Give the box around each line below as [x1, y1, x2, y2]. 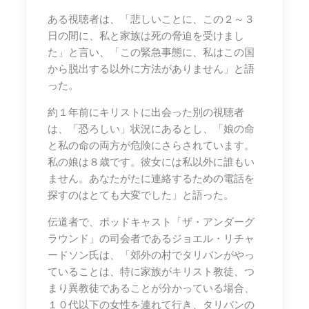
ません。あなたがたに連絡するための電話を [48, 171, 255, 186]
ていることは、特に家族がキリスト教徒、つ [48, 264, 255, 279]
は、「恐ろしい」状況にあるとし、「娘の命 [48, 121, 255, 136]
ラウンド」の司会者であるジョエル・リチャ [48, 231, 255, 246]
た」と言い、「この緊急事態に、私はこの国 [48, 45, 255, 59]
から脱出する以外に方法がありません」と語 [48, 61, 255, 76]
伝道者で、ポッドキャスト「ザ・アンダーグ [48, 215, 255, 229]
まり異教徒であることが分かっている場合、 [48, 281, 255, 295]
